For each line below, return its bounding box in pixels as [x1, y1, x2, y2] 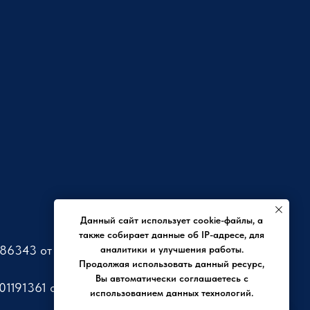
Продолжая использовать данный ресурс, [79, 258, 264, 270]
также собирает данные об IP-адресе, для [79, 229, 264, 241]
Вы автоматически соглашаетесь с [95, 273, 248, 284]
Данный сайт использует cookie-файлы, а [80, 215, 263, 226]
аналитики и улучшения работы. [100, 244, 244, 255]
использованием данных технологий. [90, 287, 253, 299]
